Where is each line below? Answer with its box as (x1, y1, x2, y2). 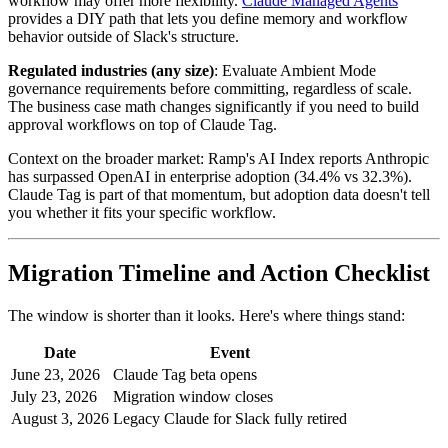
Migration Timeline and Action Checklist (8, 260, 430, 287)
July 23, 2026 (11, 388, 97, 406)
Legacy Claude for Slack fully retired (113, 410, 347, 428)
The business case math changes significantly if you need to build (8, 98, 419, 116)
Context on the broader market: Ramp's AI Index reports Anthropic (8, 150, 429, 168)
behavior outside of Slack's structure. (8, 28, 239, 46)
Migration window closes (113, 388, 273, 406)
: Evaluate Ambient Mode (214, 62, 376, 80)
